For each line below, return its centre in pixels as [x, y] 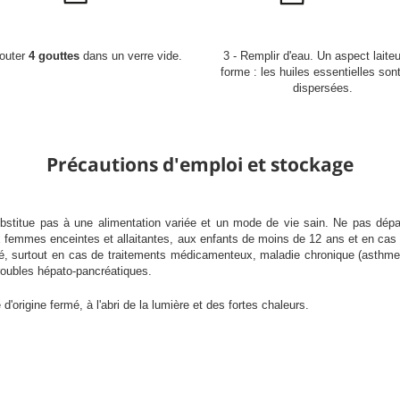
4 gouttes [54, 55]
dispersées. [323, 87]
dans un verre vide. [131, 55]
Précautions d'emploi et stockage [200, 164]
